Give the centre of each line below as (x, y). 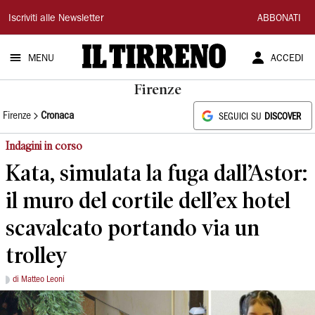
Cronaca (57, 116)
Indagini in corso (44, 146)
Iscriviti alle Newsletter (56, 19)
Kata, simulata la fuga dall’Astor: (156, 173)
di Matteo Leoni (39, 279)
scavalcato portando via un (133, 227)
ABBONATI (279, 19)
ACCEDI (287, 59)
